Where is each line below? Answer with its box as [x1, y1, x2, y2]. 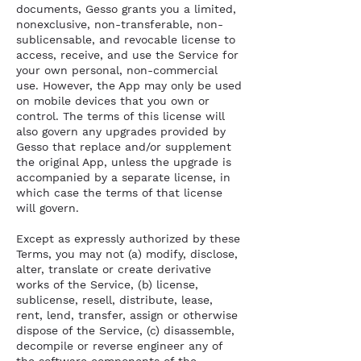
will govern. [16, 201, 79, 214]
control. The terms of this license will [16, 110, 225, 122]
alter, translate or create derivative [16, 263, 211, 276]
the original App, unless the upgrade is [16, 156, 231, 168]
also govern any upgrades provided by [16, 125, 226, 138]
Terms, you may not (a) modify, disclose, [16, 247, 238, 260]
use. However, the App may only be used [16, 79, 242, 92]
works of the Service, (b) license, [16, 278, 198, 291]
